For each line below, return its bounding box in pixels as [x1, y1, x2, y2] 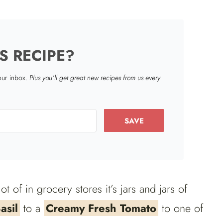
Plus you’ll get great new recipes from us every [29, 72, 161, 83]
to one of [158, 200, 203, 216]
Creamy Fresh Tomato [46, 200, 156, 216]
